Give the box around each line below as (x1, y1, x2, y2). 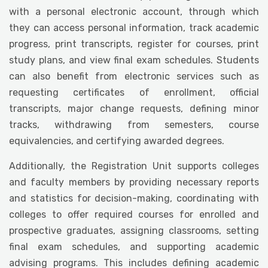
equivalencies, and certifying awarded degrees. (9, 135, 224, 147)
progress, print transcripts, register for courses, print (9, 38, 259, 50)
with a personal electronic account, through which (9, 5, 259, 17)
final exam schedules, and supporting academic (9, 240, 259, 252)
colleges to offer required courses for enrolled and (9, 208, 259, 220)
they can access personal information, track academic (9, 22, 259, 33)
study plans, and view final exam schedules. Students (9, 54, 259, 66)
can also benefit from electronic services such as (9, 70, 259, 82)
